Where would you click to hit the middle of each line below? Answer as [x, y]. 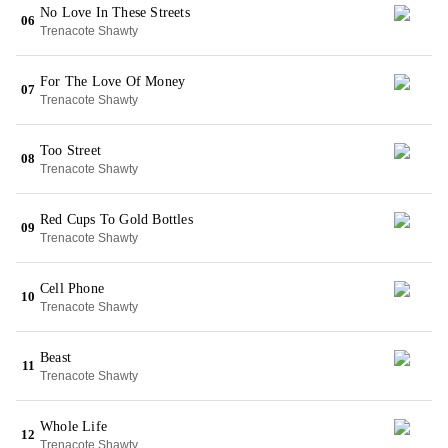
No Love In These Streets [115, 12]
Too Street [70, 150]
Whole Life [73, 426]
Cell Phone [72, 288]
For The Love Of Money [113, 81]
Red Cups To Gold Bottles [116, 219]
